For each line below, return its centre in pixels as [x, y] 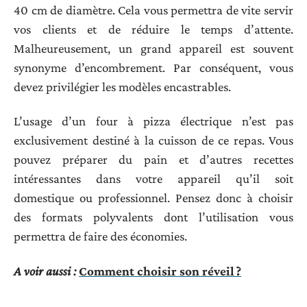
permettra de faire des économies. [100, 236]
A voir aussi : [45, 271]
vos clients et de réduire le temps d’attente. [153, 29]
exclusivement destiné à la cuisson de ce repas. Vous [153, 140]
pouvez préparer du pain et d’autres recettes [153, 160]
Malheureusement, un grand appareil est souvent [153, 48]
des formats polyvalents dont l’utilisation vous [153, 217]
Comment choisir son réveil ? [160, 271]
